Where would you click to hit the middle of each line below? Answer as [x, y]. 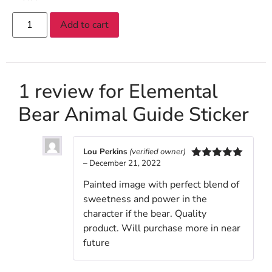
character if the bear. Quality [145, 214]
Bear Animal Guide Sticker [134, 115]
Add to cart [85, 25]
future [97, 243]
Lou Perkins [106, 152]
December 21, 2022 [125, 164]
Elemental [173, 92]
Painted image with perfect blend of [161, 185]
